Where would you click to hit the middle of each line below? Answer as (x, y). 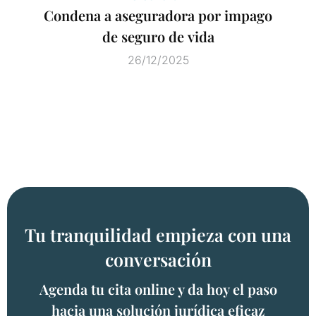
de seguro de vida (158, 36)
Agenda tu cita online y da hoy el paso (158, 288)
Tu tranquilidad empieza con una (158, 234)
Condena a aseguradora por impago (158, 15)
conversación (158, 259)
